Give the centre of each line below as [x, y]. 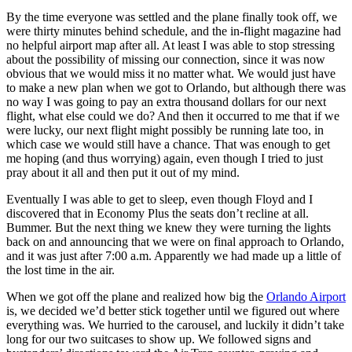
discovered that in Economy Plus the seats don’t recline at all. [158, 213]
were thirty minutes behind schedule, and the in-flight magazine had [174, 31]
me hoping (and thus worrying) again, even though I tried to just [165, 158]
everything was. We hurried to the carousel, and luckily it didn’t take [175, 325]
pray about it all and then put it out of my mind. [123, 172]
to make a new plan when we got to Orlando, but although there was [176, 88]
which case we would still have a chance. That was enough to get [168, 144]
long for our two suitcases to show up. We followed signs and [159, 339]
